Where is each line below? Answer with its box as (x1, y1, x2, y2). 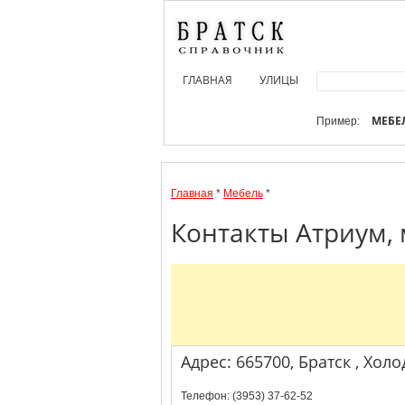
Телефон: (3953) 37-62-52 (181, 390, 313, 402)
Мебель (223, 187, 263, 200)
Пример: (316, 115, 363, 127)
